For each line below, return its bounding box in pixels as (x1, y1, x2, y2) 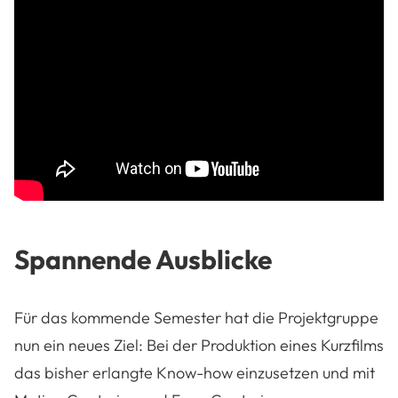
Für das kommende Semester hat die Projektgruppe (14, 307, 378, 329)
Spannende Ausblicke (14, 243, 272, 277)
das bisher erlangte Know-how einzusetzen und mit (14, 362, 375, 384)
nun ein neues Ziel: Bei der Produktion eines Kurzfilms (14, 335, 384, 356)
